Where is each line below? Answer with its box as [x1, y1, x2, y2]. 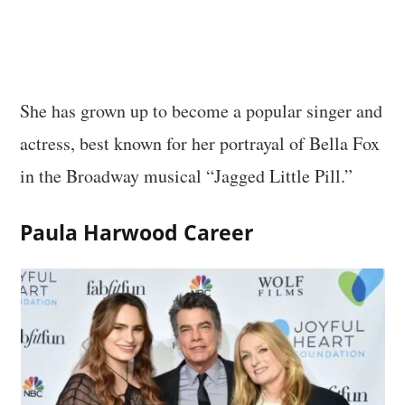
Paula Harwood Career [20, 218, 254, 248]
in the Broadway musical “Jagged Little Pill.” [20, 163, 353, 188]
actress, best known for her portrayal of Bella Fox [20, 130, 381, 155]
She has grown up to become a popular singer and [20, 98, 383, 123]
